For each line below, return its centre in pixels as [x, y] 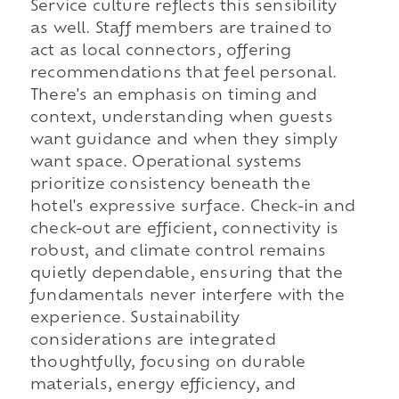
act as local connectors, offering [161, 52]
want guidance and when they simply [183, 141]
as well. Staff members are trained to [181, 30]
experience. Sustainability [135, 319]
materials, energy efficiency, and [163, 386]
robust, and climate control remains [178, 252]
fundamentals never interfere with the [187, 297]
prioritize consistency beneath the [170, 186]
